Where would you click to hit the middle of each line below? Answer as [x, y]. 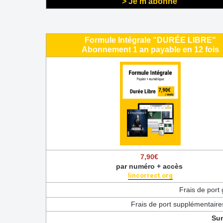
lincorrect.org [150, 175]
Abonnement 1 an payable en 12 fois [150, 49]
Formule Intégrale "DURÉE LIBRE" [150, 40]
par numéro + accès [150, 166]
